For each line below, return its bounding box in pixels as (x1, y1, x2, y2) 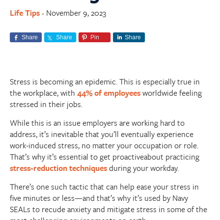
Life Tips (10, 7, 40, 19)
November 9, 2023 (46, 7, 106, 19)
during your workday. (107, 162, 179, 174)
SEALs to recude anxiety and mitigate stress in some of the (10, 203, 207, 215)
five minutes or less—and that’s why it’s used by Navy (10, 192, 188, 204)
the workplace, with (10, 87, 77, 99)
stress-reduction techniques (10, 162, 107, 174)
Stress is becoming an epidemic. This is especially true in (10, 76, 200, 87)
